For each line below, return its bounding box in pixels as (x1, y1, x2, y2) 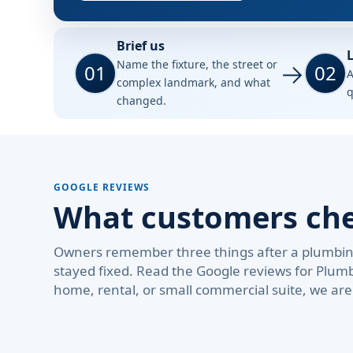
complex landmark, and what (117, 75, 270, 90)
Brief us (117, 37, 165, 54)
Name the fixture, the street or (117, 57, 277, 72)
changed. (117, 93, 166, 108)
